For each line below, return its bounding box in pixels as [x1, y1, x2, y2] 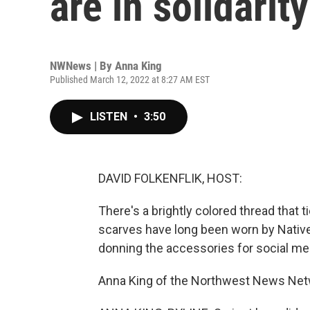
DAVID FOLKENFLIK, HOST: [98, 171, 242, 185]
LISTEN [90, 110, 130, 123]
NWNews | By [50, 59, 115, 73]
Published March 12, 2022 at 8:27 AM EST [50, 74, 210, 85]
